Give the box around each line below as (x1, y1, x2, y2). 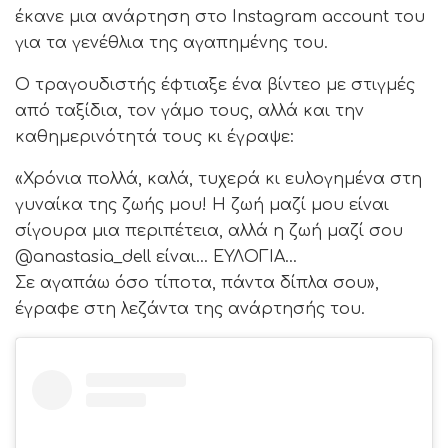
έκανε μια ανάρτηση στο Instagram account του (15, 8, 425, 27)
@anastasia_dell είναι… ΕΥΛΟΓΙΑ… (15, 248, 297, 267)
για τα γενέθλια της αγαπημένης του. (15, 34, 328, 53)
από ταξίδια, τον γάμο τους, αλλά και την (15, 102, 364, 121)
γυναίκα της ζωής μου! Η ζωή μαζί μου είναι (15, 196, 389, 215)
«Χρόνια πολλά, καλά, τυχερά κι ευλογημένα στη (15, 170, 422, 189)
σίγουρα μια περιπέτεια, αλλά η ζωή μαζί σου (15, 222, 403, 241)
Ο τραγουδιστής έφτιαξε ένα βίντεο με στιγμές (15, 76, 415, 95)
